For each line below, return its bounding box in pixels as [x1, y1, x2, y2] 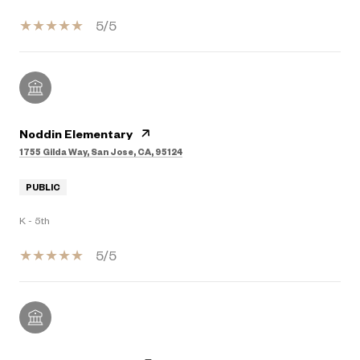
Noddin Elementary [19, 125, 133, 141]
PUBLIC [26, 181, 60, 193]
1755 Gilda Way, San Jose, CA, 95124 [19, 145, 182, 157]
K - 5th [19, 213, 50, 227]
